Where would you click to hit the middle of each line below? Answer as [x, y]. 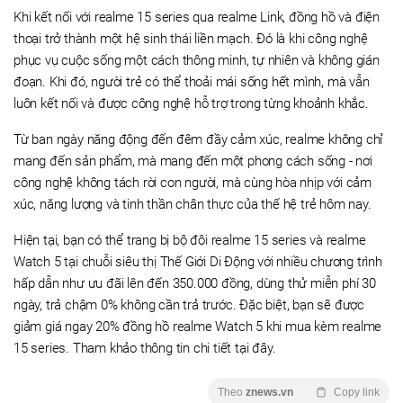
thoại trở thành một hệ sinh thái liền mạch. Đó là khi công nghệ [191, 39]
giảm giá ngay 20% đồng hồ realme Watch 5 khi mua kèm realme [198, 327]
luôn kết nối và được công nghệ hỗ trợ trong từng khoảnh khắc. [191, 103]
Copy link [357, 392]
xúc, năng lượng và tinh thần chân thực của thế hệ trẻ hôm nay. [193, 204]
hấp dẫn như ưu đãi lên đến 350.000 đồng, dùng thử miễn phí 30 [195, 283]
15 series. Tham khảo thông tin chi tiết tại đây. [145, 348]
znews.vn [269, 392]
